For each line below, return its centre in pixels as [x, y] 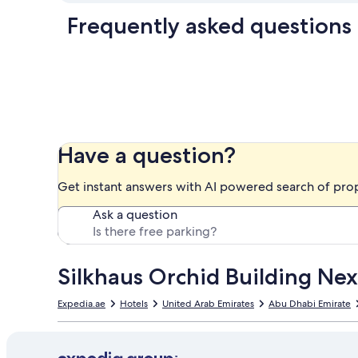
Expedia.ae [82, 303]
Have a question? [147, 155]
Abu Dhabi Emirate [310, 303]
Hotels [134, 303]
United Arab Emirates [208, 303]
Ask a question [135, 214]
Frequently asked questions [209, 25]
